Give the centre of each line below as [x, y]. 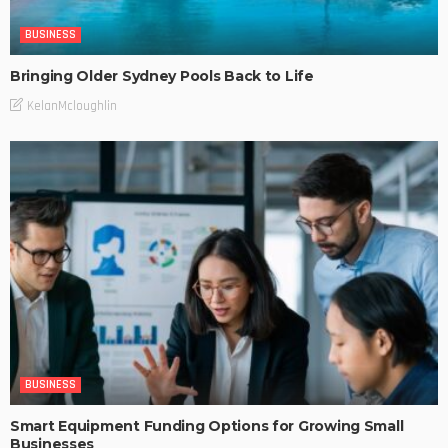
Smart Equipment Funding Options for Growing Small [207, 426]
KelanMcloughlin [72, 105]
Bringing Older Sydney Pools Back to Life [162, 76]
